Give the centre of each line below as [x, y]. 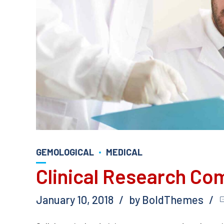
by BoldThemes [166, 199]
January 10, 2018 [75, 199]
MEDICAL [124, 152]
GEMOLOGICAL [65, 152]
